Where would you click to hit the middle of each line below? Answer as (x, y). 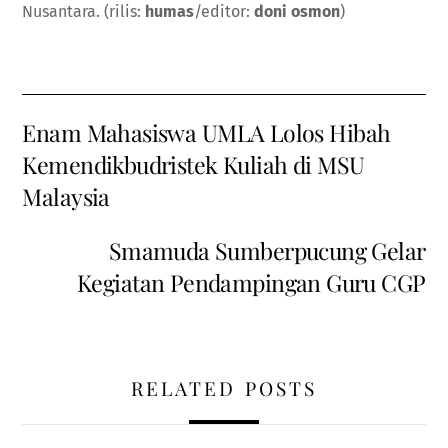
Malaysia (71, 196)
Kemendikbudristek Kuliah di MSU (193, 164)
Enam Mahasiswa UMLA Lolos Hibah (206, 132)
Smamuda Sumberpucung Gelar (267, 251)
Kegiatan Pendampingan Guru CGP (251, 283)
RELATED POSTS (224, 387)
